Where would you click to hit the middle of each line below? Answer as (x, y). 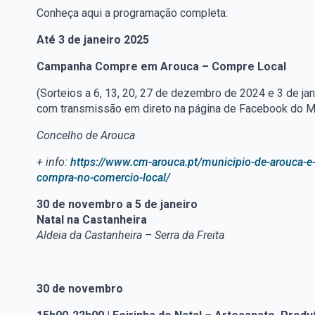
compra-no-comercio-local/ (103, 178)
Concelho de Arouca (86, 136)
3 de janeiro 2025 (104, 40)
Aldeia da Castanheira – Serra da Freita (130, 236)
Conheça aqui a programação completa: (132, 13)
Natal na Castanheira (92, 220)
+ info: (53, 162)
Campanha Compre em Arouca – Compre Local (161, 67)
